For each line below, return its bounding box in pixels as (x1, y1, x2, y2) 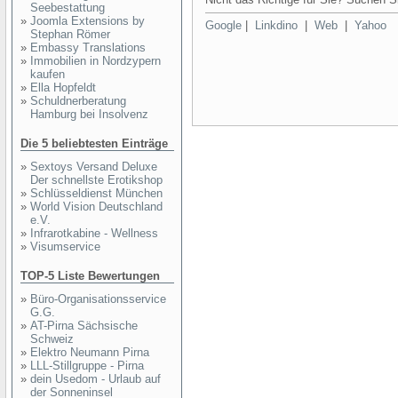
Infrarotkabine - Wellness (30, 227, 158, 240)
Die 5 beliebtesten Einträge (20, 137, 168, 150)
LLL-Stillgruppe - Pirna (30, 359, 144, 372)
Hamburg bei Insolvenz (30, 107, 148, 121)
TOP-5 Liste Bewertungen (20, 269, 160, 283)
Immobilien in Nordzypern (30, 54, 161, 68)
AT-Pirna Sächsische (30, 319, 138, 332)
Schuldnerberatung (30, 94, 126, 107)
